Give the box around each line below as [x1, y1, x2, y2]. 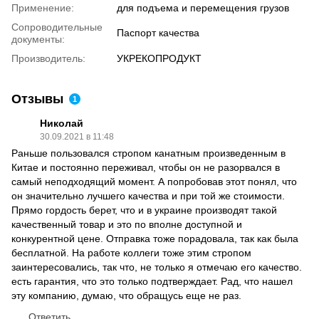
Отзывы [11, 91, 63, 106]
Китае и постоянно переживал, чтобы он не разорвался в [11, 161, 280, 173]
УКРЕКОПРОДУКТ [117, 52, 202, 64]
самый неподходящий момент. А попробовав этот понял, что [11, 175, 297, 187]
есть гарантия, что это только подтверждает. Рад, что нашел [11, 275, 293, 287]
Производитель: [11, 52, 85, 64]
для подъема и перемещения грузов [117, 1, 289, 14]
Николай [40, 117, 83, 129]
